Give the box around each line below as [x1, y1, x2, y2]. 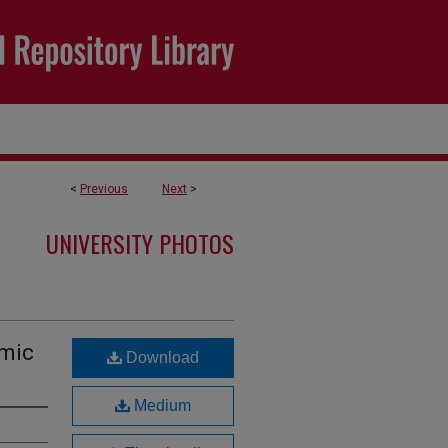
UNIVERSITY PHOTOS [46, 225, 234, 261]
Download [122, 349, 199, 366]
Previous [80, 182, 128, 196]
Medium [130, 397, 191, 414]
